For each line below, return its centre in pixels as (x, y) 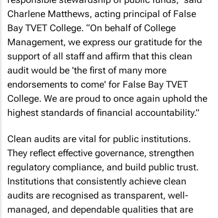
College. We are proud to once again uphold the (107, 98)
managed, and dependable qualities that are (100, 209)
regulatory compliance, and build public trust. (103, 167)
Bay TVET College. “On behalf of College (91, 28)
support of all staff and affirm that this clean (100, 56)
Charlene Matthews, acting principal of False (102, 14)
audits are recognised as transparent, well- (98, 195)
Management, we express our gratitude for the (105, 42)
